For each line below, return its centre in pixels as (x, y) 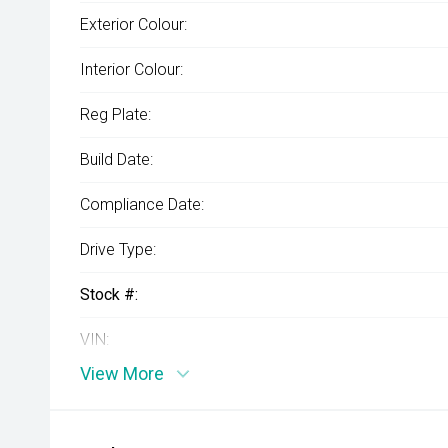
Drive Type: (118, 249)
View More (122, 373)
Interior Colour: (131, 69)
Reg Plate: (115, 114)
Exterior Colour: (133, 24)
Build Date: (116, 159)
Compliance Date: (142, 204)
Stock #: (109, 294)
